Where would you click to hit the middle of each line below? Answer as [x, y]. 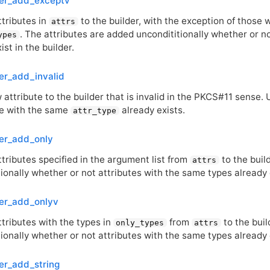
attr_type [95, 110]
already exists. [152, 110]
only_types [140, 222]
